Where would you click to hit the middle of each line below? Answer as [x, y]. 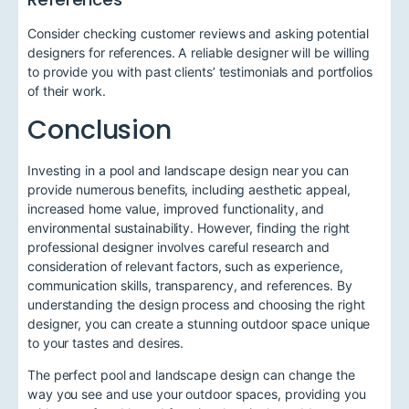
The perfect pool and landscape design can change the [191, 374]
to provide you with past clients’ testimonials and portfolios [200, 72]
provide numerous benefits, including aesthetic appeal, [189, 189]
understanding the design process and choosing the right [196, 304]
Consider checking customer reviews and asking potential [198, 34]
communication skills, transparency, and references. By [190, 285]
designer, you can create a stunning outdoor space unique [199, 323]
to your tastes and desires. [106, 342]
